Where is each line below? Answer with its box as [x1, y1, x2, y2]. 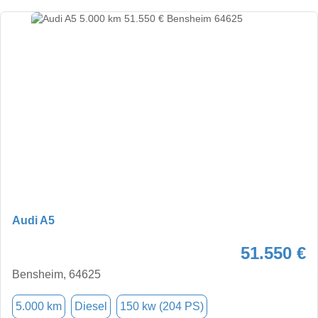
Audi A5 [12, 214, 55, 226]
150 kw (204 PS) [120, 300, 204, 312]
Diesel [75, 300, 107, 312]
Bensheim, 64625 [12, 268, 101, 280]
